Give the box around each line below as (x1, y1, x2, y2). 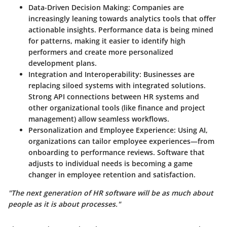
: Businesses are (139, 69, 195, 79)
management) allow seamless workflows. (28, 113, 169, 124)
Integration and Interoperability (28, 69, 139, 79)
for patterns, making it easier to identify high (28, 35, 185, 46)
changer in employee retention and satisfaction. (28, 169, 196, 179)
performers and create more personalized (28, 47, 173, 57)
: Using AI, (174, 125, 208, 135)
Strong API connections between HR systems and (28, 91, 199, 101)
